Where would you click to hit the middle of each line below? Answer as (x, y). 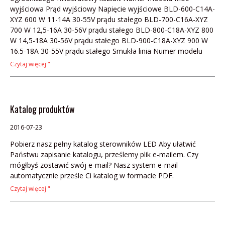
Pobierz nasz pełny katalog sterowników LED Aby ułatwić (103, 144)
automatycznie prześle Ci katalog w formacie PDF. (92, 175)
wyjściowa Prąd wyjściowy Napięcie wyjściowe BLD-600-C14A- (113, 9)
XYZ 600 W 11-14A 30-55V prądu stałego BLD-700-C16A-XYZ (109, 19)
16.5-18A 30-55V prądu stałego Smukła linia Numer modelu (106, 51)
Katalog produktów (42, 109)
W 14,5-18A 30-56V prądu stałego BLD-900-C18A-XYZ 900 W (109, 40)
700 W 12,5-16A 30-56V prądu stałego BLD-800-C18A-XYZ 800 (112, 30)
